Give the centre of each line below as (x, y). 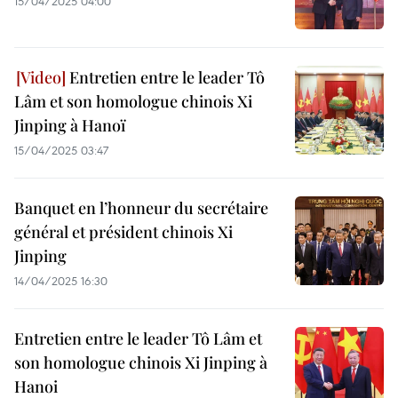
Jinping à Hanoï (70, 125)
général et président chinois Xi (123, 232)
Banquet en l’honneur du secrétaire (141, 208)
